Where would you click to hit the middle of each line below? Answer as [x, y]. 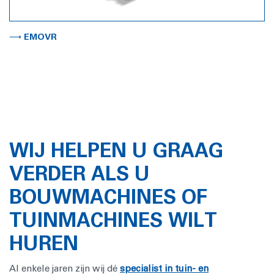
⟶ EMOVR [33, 37]
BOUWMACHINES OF [108, 197]
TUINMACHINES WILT [113, 220]
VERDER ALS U [80, 174]
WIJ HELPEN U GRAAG [116, 151]
